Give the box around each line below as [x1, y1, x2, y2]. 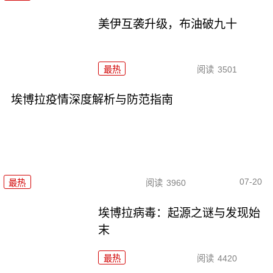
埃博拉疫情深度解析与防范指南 [10, 93, 173, 107]
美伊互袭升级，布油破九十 [98, 18, 238, 31]
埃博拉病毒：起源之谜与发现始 [98, 206, 261, 219]
